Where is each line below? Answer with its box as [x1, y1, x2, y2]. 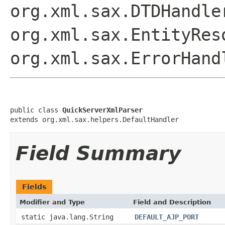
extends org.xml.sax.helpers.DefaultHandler [10, 115, 179, 124]
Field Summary [16, 142, 181, 165]
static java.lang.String [21, 212, 114, 221]
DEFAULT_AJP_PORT [135, 212, 199, 221]
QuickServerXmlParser [62, 105, 143, 114]
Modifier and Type [20, 198, 85, 206]
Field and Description [133, 198, 211, 206]
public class [10, 105, 62, 114]
